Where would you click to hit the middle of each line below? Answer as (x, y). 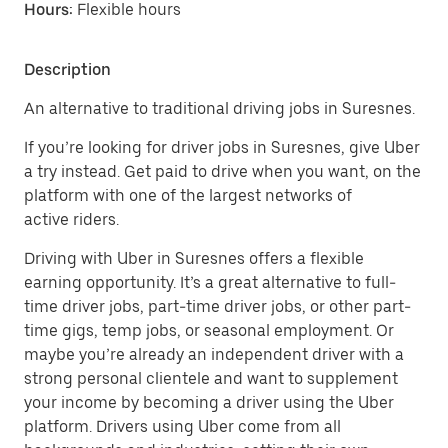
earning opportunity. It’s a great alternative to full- (210, 282)
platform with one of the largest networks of (188, 195)
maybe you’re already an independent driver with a (214, 354)
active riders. (71, 219)
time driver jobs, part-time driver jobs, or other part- (217, 306)
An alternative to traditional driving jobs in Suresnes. (219, 108)
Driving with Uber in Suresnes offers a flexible (194, 258)
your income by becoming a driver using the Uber (209, 402)
